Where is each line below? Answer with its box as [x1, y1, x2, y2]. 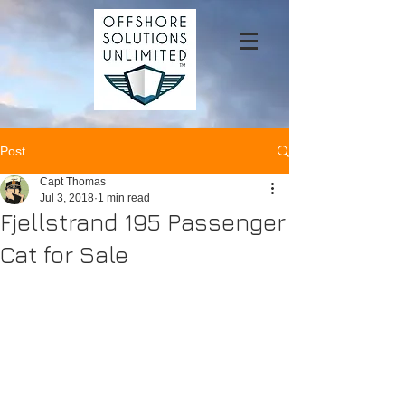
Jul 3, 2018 [40, 192, 94, 204]
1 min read [98, 192, 150, 204]
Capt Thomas [40, 175, 106, 188]
